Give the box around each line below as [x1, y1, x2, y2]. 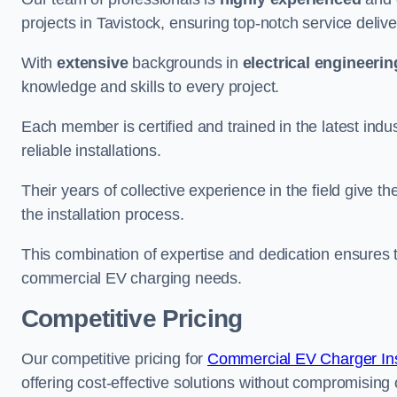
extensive [57, 54, 128, 72]
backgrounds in [128, 54, 243, 72]
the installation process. [21, 206, 184, 223]
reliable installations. [21, 142, 161, 160]
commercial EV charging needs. [21, 269, 242, 287]
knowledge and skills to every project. [21, 78, 280, 96]
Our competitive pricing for [21, 350, 207, 368]
